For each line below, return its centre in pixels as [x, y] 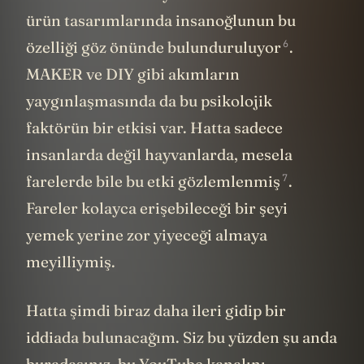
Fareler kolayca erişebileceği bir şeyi [157, 208]
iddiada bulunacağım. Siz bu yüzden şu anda [182, 337]
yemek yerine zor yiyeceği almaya [147, 235]
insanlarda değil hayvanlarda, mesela [159, 155]
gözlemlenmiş [229, 182]
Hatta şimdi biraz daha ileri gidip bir [156, 310]
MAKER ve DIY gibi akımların [133, 74]
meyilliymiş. [71, 262]
